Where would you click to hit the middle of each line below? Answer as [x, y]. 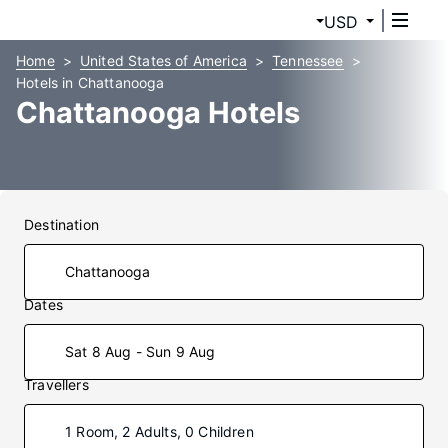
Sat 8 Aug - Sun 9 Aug [140, 351]
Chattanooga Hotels [158, 112]
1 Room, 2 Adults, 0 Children [159, 431]
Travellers [56, 384]
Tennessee [308, 60]
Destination [61, 224]
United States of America [163, 60]
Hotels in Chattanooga [90, 82]
